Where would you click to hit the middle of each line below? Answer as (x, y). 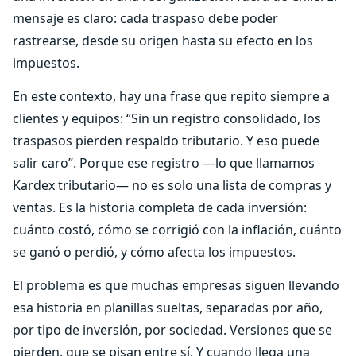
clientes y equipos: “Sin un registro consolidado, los (167, 118)
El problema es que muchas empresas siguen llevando (176, 285)
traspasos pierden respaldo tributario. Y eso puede (166, 141)
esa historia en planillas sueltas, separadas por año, (168, 308)
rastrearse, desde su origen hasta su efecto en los (163, 41)
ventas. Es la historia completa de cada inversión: (160, 207)
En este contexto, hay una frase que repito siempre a (171, 96)
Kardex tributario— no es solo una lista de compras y (172, 185)
